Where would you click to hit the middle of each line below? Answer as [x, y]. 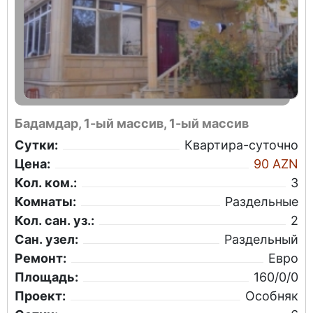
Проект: [40, 296]
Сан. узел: [46, 240]
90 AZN [276, 164]
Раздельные [262, 202]
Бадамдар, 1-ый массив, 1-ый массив [132, 124]
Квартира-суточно [241, 145]
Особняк [272, 296]
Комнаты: [45, 202]
